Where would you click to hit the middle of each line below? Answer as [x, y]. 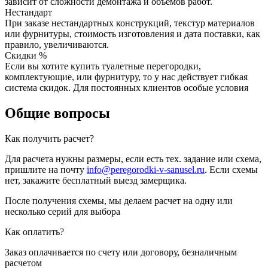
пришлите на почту [46, 169]
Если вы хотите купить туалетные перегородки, [103, 66]
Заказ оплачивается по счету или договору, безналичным [121, 252]
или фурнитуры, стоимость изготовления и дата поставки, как [133, 34]
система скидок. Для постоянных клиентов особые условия [127, 88]
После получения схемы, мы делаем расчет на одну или [119, 200]
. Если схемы [231, 169]
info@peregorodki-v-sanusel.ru [146, 169]
